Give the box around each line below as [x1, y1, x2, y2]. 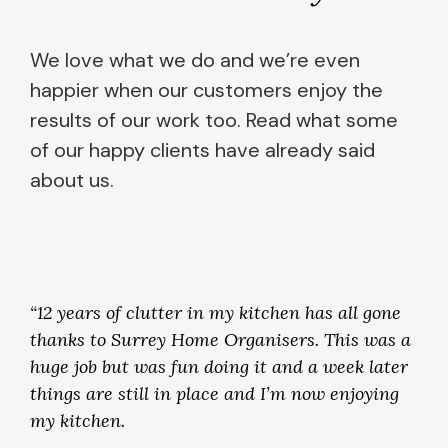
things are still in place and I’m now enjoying [30, 382, 399, 406]
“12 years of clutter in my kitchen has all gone [30, 301, 401, 325]
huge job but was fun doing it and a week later [30, 355, 408, 379]
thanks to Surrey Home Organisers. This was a [30, 328, 411, 352]
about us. [30, 167, 114, 193]
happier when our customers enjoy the [30, 77, 383, 103]
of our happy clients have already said [30, 137, 375, 163]
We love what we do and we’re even [30, 47, 360, 73]
